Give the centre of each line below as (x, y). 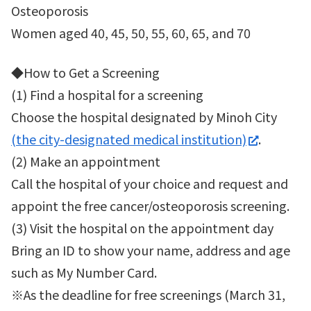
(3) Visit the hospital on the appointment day (142, 227)
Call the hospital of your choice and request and (150, 183)
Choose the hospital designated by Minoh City (144, 116)
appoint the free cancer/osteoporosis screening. (150, 205)
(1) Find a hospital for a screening (107, 94)
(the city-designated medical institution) (129, 138)
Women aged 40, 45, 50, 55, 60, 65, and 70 (131, 32)
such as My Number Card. (84, 272)
